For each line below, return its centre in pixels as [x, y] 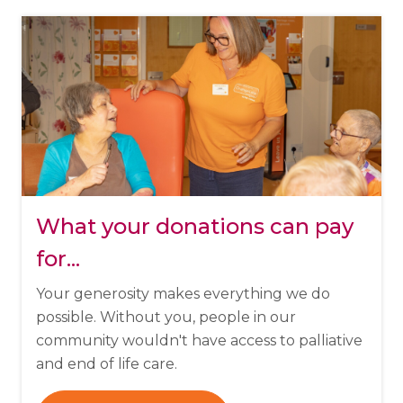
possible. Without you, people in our [166, 317]
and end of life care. [107, 363]
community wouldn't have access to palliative [199, 340]
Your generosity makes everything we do [183, 293]
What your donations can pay [195, 226]
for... [58, 258]
